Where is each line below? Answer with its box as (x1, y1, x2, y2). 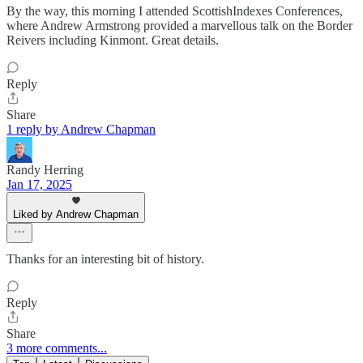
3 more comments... (6, 341, 107, 356)
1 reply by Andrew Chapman (6, 122, 156, 137)
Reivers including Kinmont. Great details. (6, 33, 219, 48)
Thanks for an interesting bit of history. (6, 252, 204, 267)
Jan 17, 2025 (6, 177, 72, 192)
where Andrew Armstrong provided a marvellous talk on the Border (6, 19, 352, 33)
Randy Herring (6, 163, 83, 177)
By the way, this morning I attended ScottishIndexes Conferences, (6, 4, 343, 19)
